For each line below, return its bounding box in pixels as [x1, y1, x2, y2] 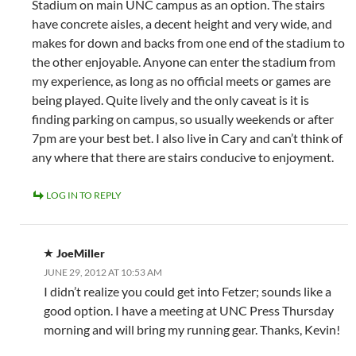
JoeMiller [56, 246, 105, 260]
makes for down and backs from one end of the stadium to [32, 35, 345, 50]
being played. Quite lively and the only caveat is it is [32, 92, 309, 107]
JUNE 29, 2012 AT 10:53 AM [44, 266, 162, 278]
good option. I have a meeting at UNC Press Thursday [44, 303, 334, 318]
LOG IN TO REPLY [46, 189, 122, 201]
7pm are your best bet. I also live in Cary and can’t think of [32, 130, 342, 145]
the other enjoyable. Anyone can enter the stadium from [32, 54, 335, 69]
